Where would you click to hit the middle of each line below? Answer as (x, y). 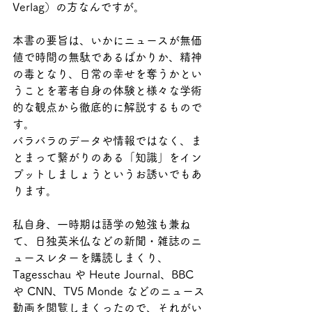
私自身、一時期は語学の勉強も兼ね (102, 224)
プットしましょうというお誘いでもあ (107, 174)
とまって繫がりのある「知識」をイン (107, 157)
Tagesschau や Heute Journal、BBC (105, 274)
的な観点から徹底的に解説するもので (107, 107)
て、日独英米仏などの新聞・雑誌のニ (107, 241)
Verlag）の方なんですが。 (79, 7)
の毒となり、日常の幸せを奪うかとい (107, 74)
